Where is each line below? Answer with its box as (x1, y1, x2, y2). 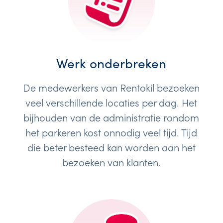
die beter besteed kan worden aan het (27, 139, 196, 154)
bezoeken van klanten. (62, 154, 161, 169)
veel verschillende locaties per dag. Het (25, 95, 198, 109)
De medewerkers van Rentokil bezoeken (23, 80, 200, 94)
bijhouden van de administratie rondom (23, 110, 200, 124)
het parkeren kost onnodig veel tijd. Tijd (25, 124, 198, 139)
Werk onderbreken (56, 54, 167, 72)
